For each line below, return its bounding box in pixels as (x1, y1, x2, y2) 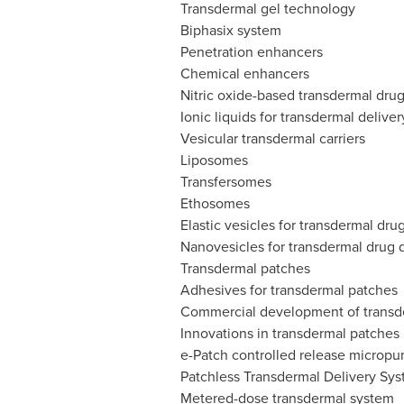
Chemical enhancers (179, 63, 309, 84)
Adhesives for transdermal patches (179, 280, 398, 300)
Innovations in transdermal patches (179, 323, 399, 344)
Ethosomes (179, 193, 250, 214)
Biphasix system (179, 20, 281, 41)
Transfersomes (179, 171, 271, 192)
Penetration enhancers (179, 41, 323, 62)
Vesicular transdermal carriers (179, 128, 365, 149)
